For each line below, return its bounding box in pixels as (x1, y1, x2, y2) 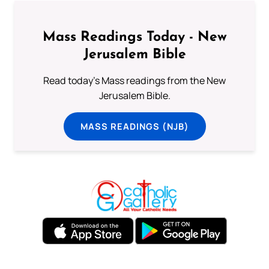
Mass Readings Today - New (42, 30, 227, 44)
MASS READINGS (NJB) (80, 119, 189, 132)
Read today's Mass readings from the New (43, 73, 226, 87)
